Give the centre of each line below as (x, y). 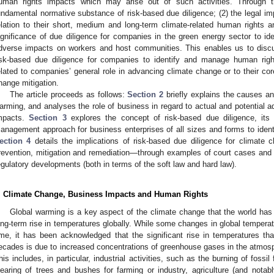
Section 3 (48, 117)
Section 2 (146, 94)
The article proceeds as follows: (69, 94)
